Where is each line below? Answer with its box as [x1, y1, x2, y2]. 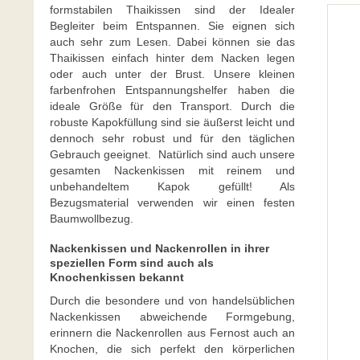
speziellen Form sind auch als [50, 256, 214, 269]
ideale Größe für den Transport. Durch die [50, 100, 295, 112]
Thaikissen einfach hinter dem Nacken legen [50, 51, 295, 64]
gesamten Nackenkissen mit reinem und [50, 164, 295, 177]
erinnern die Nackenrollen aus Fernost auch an [50, 326, 295, 339]
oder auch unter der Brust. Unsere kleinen [50, 67, 295, 80]
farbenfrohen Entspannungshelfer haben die [50, 84, 295, 96]
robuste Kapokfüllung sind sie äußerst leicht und [50, 116, 295, 129]
